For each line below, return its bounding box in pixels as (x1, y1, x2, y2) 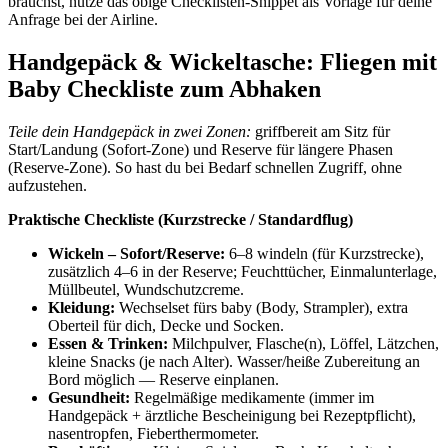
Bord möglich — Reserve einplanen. (48, 370, 279, 388)
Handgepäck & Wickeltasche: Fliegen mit (8, 48, 437, 75)
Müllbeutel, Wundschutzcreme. (48, 280, 244, 298)
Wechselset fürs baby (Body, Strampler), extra (115, 298, 408, 316)
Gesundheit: (48, 388, 130, 406)
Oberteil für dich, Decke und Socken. (48, 316, 284, 334)
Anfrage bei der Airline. (8, 11, 158, 29)
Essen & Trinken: (48, 334, 168, 352)
